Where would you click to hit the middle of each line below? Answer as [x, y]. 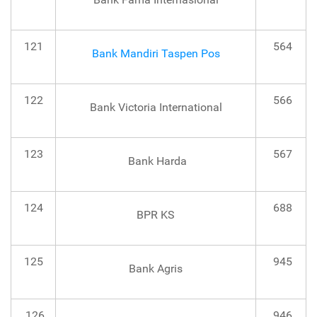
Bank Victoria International [156, 108]
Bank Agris [156, 269]
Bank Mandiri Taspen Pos [156, 54]
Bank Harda [156, 161]
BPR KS [156, 215]
